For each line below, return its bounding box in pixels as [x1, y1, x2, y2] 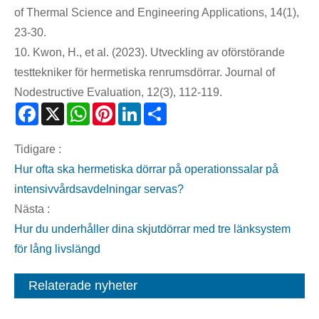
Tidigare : [14, 143, 61, 156]
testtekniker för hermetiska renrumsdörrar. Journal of [14, 66, 275, 79]
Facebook [38, 106, 89, 119]
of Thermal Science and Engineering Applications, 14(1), [14, 6, 299, 19]
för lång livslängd [14, 243, 100, 256]
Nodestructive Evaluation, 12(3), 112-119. [14, 86, 222, 99]
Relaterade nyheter [28, 278, 137, 293]
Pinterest [115, 106, 160, 119]
